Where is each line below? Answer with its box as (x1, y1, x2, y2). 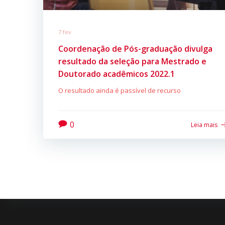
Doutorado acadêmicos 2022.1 (58, 68, 175, 79)
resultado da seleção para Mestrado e (58, 55, 206, 67)
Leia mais (191, 120, 218, 129)
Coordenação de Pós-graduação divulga (58, 43, 212, 54)
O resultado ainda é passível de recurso (58, 85, 181, 95)
